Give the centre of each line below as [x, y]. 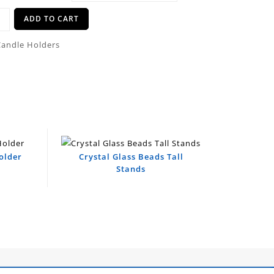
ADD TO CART [52, 19]
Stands [131, 168]
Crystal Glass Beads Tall [131, 156]
